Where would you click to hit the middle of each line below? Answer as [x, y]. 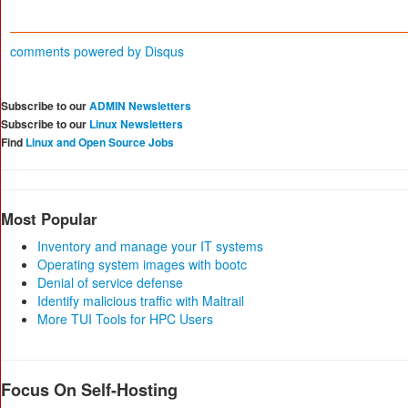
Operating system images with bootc [142, 264]
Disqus [164, 51]
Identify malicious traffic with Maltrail [141, 301]
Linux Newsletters [136, 124]
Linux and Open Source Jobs [100, 142]
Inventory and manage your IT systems [150, 246]
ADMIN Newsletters [140, 106]
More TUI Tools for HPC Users [125, 319]
